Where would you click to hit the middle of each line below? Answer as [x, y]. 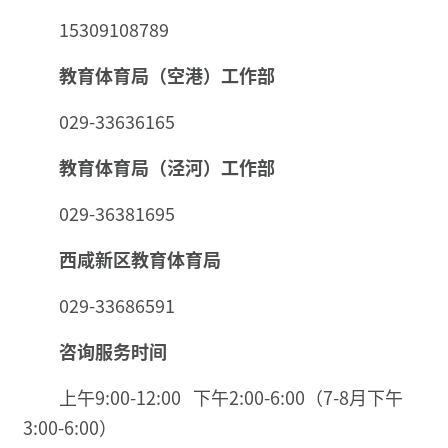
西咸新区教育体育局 [140, 258]
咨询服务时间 [113, 350]
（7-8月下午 [354, 396]
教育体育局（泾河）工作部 [167, 166]
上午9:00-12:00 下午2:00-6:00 [182, 396]
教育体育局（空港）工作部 [167, 74]
